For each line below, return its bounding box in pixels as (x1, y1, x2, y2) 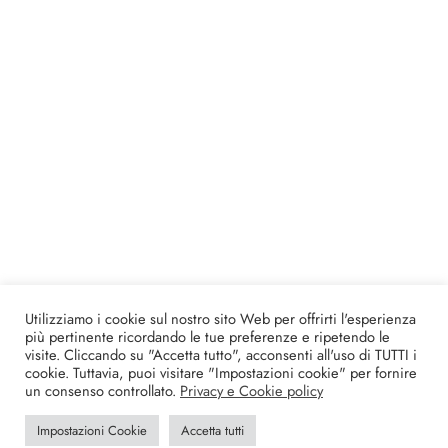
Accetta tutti (181, 421, 244, 440)
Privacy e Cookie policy (180, 380, 323, 401)
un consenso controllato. (25, 380, 180, 401)
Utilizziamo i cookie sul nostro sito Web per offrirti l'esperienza (25, 308, 416, 329)
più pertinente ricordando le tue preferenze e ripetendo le (25, 326, 390, 347)
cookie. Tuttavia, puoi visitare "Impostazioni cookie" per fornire (25, 362, 417, 383)
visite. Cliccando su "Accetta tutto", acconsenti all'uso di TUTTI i (25, 344, 417, 365)
